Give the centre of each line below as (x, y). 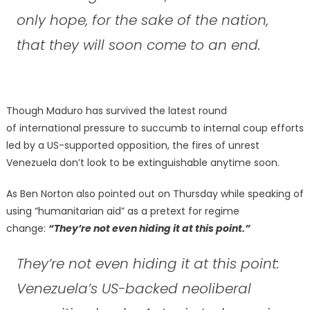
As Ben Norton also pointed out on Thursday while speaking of (155, 193)
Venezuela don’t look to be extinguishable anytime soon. (143, 162)
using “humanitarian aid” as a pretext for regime (122, 211)
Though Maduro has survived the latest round (116, 110)
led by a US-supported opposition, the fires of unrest (133, 145)
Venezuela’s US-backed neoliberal (134, 288)
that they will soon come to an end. (138, 45)
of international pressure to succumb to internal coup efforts (155, 128)
